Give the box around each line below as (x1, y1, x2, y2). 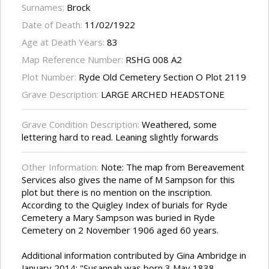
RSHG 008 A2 (125, 53, 182, 66)
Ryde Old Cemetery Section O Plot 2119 (79, 71, 246, 83)
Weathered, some (139, 118, 217, 131)
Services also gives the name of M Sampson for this (22, 174, 235, 186)
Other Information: (22, 161, 101, 174)
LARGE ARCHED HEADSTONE (101, 88, 225, 101)
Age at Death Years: (22, 36, 107, 49)
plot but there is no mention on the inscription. (22, 186, 212, 199)
